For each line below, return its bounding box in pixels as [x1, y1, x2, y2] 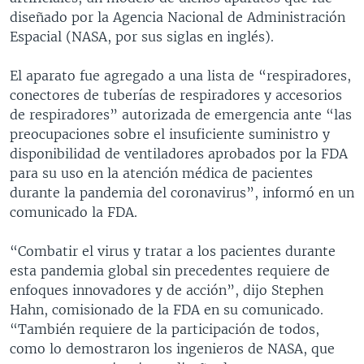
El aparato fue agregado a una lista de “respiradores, [10, 67, 351, 84]
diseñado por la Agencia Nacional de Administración [10, 8, 345, 25]
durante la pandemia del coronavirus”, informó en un [10, 184, 354, 201]
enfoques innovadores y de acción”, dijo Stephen [10, 281, 323, 298]
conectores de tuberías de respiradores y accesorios [10, 86, 342, 103]
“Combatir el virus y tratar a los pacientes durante [10, 242, 336, 259]
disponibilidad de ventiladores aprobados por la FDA [10, 145, 348, 162]
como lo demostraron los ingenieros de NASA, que [10, 340, 335, 357]
